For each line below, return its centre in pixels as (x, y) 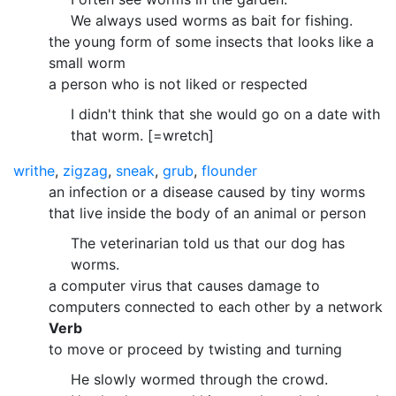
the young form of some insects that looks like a (211, 41)
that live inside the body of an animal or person (207, 213)
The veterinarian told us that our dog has (208, 243)
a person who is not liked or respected (178, 84)
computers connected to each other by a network (216, 306)
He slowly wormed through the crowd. (199, 379)
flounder (229, 170)
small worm (87, 62)
